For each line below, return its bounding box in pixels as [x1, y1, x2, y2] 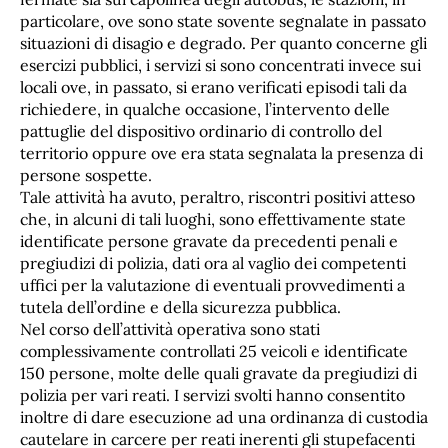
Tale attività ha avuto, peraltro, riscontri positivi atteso [20, 186, 415, 207]
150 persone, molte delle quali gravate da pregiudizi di [20, 362, 417, 383]
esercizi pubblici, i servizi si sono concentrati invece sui [20, 54, 421, 75]
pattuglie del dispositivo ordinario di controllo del [20, 120, 382, 141]
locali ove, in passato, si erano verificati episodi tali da [20, 76, 407, 97]
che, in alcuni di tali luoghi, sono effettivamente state [20, 208, 406, 229]
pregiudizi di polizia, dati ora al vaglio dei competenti [20, 252, 406, 273]
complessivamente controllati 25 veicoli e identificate [20, 340, 408, 361]
